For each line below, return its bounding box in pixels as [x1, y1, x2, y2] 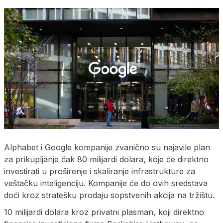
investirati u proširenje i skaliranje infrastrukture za [4, 166, 195, 176]
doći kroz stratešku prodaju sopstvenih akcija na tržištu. [4, 190, 215, 200]
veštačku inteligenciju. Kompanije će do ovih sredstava [4, 178, 208, 188]
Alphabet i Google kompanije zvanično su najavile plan [4, 142, 210, 152]
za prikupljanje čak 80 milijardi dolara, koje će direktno [4, 154, 209, 164]
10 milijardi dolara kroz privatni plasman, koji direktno [4, 207, 204, 217]
